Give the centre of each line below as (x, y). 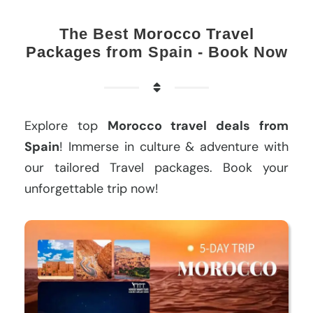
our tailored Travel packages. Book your (156, 167)
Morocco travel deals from (198, 125)
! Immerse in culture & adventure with (174, 146)
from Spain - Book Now (194, 52)
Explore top (66, 125)
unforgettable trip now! (92, 188)
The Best (96, 34)
